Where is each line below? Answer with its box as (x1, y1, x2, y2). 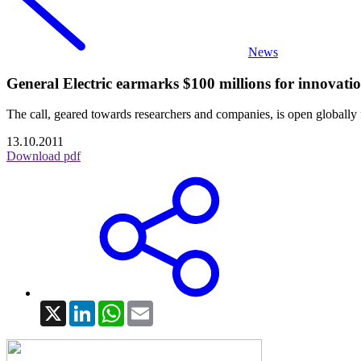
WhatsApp (124, 300, 179, 314)
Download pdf (6, 149, 81, 164)
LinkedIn (95, 300, 142, 314)
